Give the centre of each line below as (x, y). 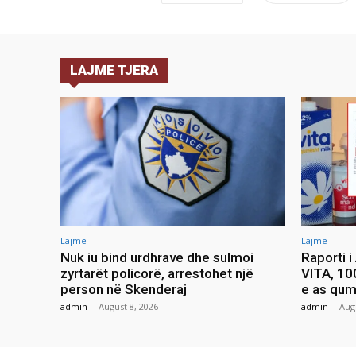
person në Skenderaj (124, 289)
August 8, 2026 (128, 306)
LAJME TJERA (114, 70)
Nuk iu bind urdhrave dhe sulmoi (157, 257)
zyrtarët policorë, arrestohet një (157, 273)
